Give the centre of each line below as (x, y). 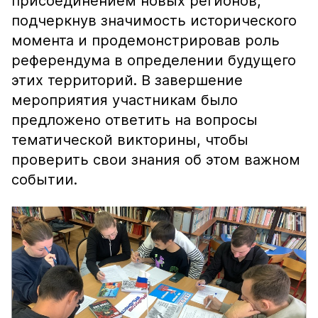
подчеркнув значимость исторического (154, 21)
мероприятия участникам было (125, 100)
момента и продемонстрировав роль (146, 40)
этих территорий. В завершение (127, 80)
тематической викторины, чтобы (130, 140)
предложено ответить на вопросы (135, 120)
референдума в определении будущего (154, 60)
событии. (46, 180)
